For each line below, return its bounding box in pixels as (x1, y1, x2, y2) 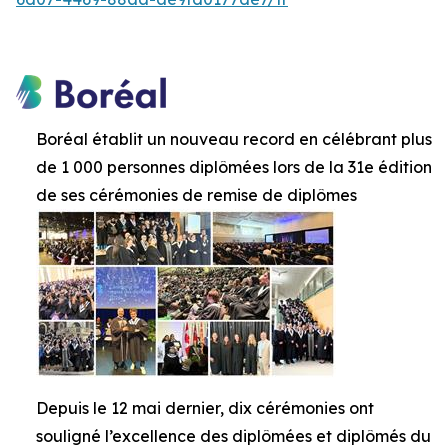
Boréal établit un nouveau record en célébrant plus (36, 129, 432, 149)
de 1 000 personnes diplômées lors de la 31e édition (36, 157, 432, 177)
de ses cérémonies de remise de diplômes (36, 185, 357, 205)
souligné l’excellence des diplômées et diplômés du (36, 426, 431, 446)
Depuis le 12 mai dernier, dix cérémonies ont (36, 398, 374, 418)
